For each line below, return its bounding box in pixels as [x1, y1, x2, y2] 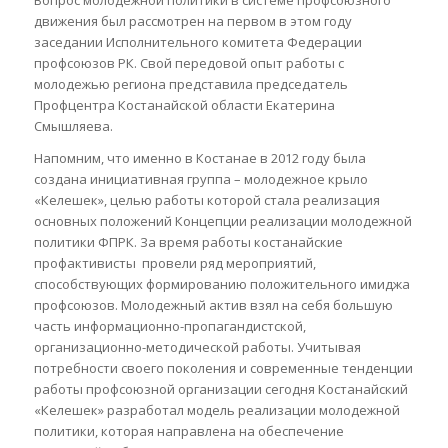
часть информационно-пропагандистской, [33, 316, 306, 335]
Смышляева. [33, 116, 113, 135]
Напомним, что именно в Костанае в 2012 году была [33, 148, 366, 167]
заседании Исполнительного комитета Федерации [33, 32, 362, 51]
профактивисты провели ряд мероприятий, [33, 253, 316, 272]
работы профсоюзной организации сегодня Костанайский [33, 379, 408, 398]
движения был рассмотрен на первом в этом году [33, 11, 352, 30]
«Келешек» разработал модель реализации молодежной [33, 400, 400, 419]
